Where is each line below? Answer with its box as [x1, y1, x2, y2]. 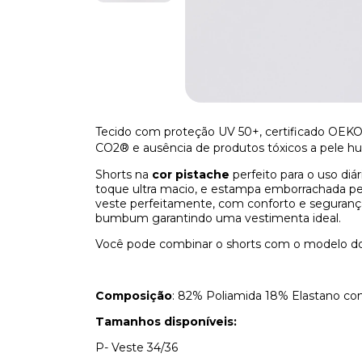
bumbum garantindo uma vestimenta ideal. [95, 210, 341, 225]
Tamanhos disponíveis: [95, 314, 237, 329]
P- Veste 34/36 [95, 339, 178, 355]
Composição [95, 288, 172, 303]
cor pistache [152, 166, 229, 182]
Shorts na [95, 166, 152, 182]
